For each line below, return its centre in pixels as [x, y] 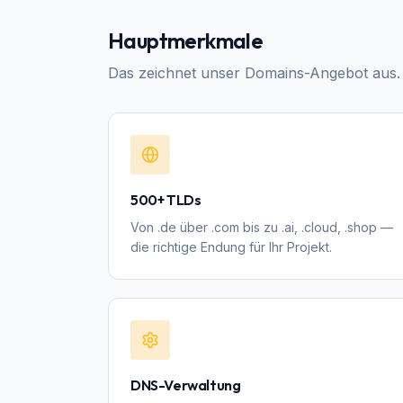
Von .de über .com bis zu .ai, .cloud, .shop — [262, 227]
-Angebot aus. [352, 73]
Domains [274, 73]
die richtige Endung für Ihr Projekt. [231, 247]
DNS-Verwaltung [186, 385]
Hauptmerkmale [186, 40]
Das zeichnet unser [176, 73]
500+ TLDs [166, 200]
